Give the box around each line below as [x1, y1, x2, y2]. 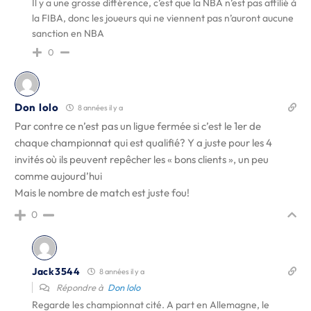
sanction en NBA [32, 27, 104, 40]
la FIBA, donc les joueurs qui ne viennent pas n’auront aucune [32, 12, 294, 24]
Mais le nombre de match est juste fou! [15, 186, 190, 199]
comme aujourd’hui [15, 169, 102, 183]
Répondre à [54, 282, 108, 293]
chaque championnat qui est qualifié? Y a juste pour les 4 [15, 136, 272, 149]
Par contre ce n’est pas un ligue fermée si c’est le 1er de [15, 119, 261, 133]
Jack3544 [32, 264, 81, 278]
